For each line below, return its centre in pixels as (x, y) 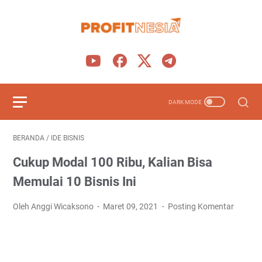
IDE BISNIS (68, 138)
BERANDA (29, 138)
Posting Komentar (201, 206)
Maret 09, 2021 (132, 206)
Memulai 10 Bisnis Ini (75, 182)
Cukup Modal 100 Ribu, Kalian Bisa (113, 162)
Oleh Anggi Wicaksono (54, 206)
